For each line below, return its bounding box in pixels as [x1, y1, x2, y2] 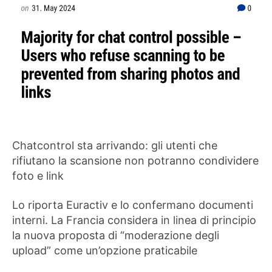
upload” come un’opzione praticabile [12, 243, 197, 257]
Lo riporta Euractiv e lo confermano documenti [12, 198, 253, 211]
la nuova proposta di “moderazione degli [12, 228, 219, 242]
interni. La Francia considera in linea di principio [12, 213, 256, 226]
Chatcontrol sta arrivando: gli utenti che [12, 139, 217, 152]
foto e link [12, 169, 64, 183]
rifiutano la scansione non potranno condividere [12, 154, 259, 168]
